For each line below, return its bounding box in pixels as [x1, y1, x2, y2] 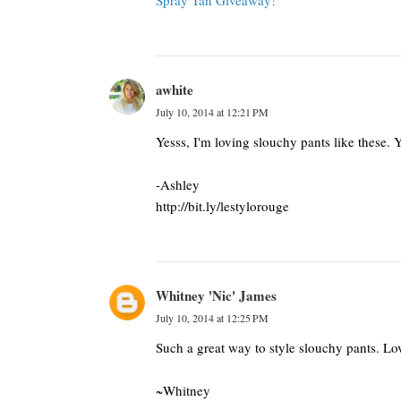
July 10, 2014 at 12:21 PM [156, 105, 269, 119]
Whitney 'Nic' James [156, 286, 277, 305]
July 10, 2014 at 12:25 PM [156, 311, 269, 325]
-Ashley [156, 175, 200, 193]
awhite [156, 80, 193, 99]
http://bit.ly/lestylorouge [156, 197, 289, 215]
